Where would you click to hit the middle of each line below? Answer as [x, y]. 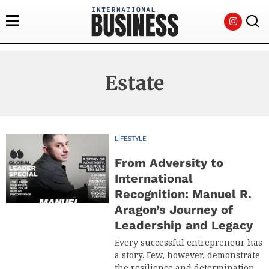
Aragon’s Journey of [174, 209]
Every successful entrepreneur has [189, 242]
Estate [134, 83]
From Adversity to [169, 162]
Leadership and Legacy [184, 225]
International [154, 178]
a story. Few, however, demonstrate [188, 255]
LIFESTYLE [131, 138]
